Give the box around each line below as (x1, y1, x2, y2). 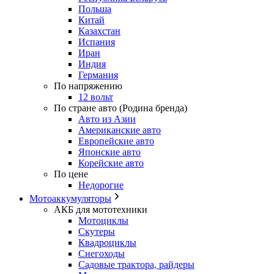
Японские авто (78, 146, 141, 157)
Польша (78, 3, 111, 14)
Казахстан (78, 25, 120, 36)
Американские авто (78, 124, 161, 135)
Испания (78, 36, 115, 47)
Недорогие (78, 179, 124, 190)
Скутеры (78, 226, 115, 237)
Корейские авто (78, 157, 144, 168)
